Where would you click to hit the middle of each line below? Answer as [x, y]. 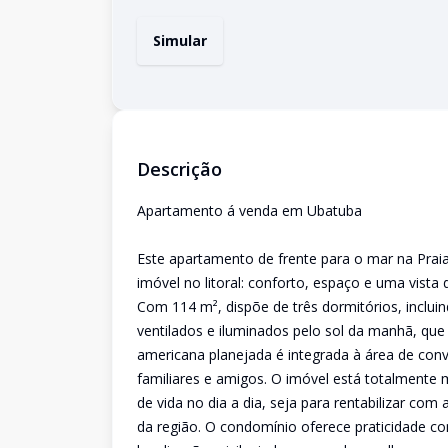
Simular [180, 40]
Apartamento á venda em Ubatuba [249, 210]
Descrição [179, 169]
